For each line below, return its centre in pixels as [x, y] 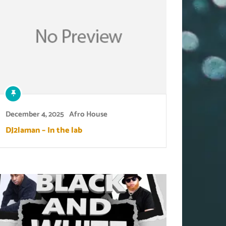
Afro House [89, 114]
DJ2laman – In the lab [44, 130]
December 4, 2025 [35, 114]
